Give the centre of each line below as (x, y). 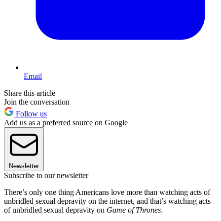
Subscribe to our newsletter (46, 175)
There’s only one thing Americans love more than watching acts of (107, 192)
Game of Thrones (134, 210)
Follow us (30, 113)
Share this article (30, 93)
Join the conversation (37, 102)
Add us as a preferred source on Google (66, 122)
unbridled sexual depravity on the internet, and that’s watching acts (107, 201)
